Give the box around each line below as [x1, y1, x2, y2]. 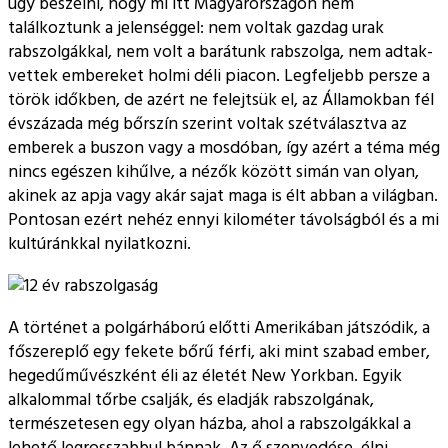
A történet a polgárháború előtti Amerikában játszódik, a [8, 315, 430, 340]
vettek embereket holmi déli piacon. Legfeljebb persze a [8, 64, 430, 89]
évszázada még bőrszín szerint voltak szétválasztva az [8, 112, 407, 137]
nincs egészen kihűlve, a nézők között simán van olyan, [8, 160, 419, 185]
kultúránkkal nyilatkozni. [8, 232, 191, 257]
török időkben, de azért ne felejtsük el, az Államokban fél [8, 88, 434, 113]
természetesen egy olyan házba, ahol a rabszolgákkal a [8, 411, 411, 436]
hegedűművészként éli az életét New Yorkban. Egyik [8, 363, 402, 388]
